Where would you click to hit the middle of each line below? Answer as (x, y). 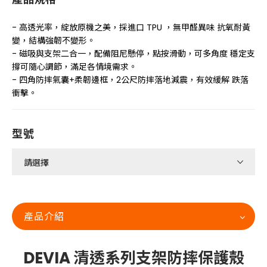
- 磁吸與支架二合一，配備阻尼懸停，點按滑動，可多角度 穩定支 (133, 54)
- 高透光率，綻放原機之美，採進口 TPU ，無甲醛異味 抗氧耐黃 (131, 27)
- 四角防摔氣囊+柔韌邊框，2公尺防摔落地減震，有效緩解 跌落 (130, 80)
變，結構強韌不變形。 (54, 41)
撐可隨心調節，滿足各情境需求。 (74, 67)
